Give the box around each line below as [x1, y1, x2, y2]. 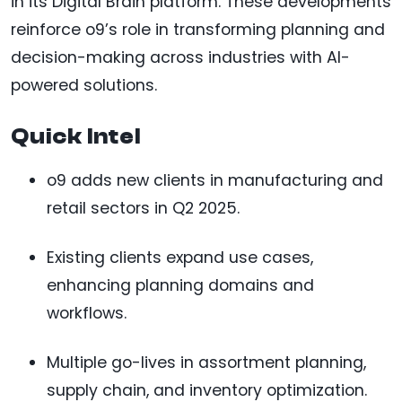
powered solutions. [11, 74, 157, 97]
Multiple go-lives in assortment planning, [47, 352, 366, 374]
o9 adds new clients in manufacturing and [47, 170, 383, 192]
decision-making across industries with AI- [11, 47, 350, 69]
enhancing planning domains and [47, 275, 314, 297]
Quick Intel [11, 124, 141, 150]
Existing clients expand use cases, [47, 247, 313, 269]
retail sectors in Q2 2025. [47, 197, 240, 220]
